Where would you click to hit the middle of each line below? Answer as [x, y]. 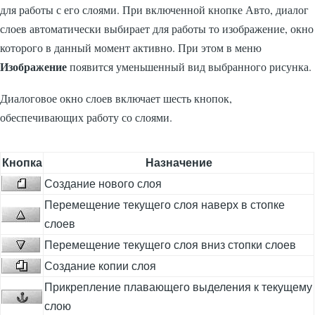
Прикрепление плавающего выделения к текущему [179, 287]
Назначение [179, 162]
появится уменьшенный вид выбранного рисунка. [189, 66]
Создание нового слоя [103, 184]
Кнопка [22, 162]
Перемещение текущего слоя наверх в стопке [165, 205]
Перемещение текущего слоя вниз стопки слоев [171, 245]
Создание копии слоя [101, 266]
